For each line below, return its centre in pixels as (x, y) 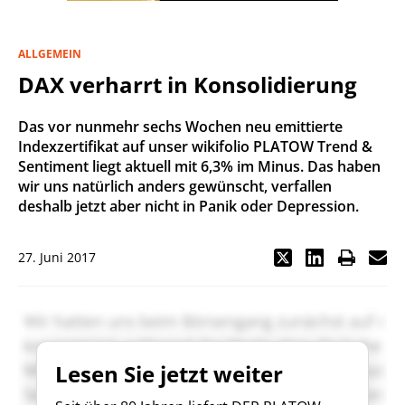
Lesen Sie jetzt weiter (169, 374)
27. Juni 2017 (57, 257)
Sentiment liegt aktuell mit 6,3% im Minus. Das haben (199, 166)
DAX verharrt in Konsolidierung (188, 85)
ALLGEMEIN (50, 54)
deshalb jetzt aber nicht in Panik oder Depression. (188, 206)
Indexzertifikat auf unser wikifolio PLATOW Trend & (195, 146)
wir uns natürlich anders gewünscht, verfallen (175, 186)
